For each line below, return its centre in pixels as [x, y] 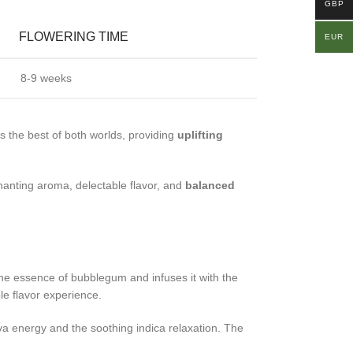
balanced [210, 185]
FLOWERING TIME [74, 36]
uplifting [200, 134]
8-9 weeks [46, 78]
